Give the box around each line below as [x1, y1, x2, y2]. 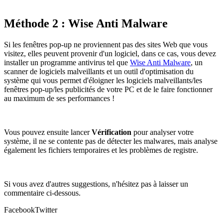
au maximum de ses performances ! [4, 94, 114, 103]
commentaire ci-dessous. [4, 188, 81, 197]
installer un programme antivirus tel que [4, 58, 130, 67]
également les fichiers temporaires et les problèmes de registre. [4, 145, 198, 154]
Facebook [4, 205, 35, 214]
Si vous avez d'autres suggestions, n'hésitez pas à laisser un [4, 179, 188, 188]
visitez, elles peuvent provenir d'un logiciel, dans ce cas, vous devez [4, 49, 216, 58]
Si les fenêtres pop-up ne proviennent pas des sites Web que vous [4, 40, 208, 49]
